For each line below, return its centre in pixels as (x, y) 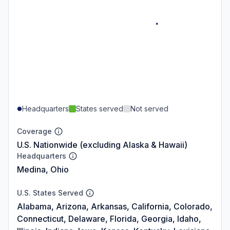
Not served (149, 108)
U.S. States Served (50, 193)
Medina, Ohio (43, 169)
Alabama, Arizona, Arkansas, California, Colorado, (115, 206)
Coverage (34, 131)
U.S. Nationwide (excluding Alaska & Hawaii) (102, 145)
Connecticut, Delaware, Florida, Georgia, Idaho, (109, 218)
